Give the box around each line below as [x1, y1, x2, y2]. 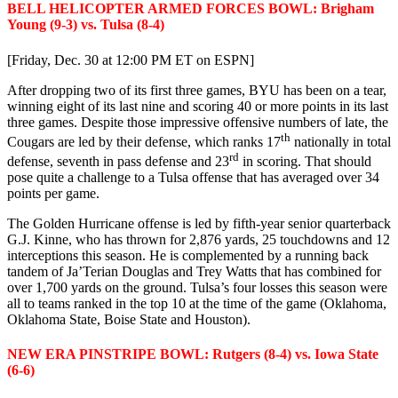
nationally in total [291, 133, 391, 149]
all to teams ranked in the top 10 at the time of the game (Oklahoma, [7, 296, 386, 312]
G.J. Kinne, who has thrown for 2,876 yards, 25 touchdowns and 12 [7, 232, 390, 248]
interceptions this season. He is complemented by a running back [7, 248, 369, 264]
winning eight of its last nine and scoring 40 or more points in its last [7, 98, 388, 114]
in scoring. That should [239, 154, 371, 170]
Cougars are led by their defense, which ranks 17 [7, 133, 281, 149]
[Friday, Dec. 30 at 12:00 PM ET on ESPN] [7, 52, 254, 68]
